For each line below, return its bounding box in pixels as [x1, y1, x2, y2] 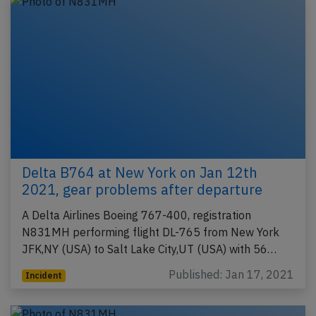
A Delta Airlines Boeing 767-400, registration [22, 208, 251, 223]
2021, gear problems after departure [22, 180, 262, 200]
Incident [25, 270, 62, 281]
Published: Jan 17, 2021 [169, 267, 294, 282]
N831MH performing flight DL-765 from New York [22, 225, 279, 240]
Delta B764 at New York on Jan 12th [22, 163, 257, 183]
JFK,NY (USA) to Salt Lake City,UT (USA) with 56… [22, 242, 276, 257]
